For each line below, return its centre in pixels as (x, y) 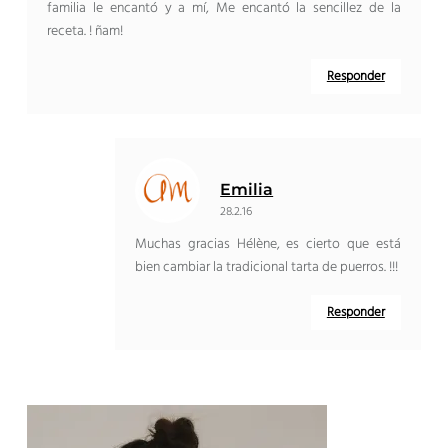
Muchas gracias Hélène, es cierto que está (268, 245)
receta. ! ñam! (85, 32)
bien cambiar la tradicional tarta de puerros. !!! (267, 268)
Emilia (247, 190)
